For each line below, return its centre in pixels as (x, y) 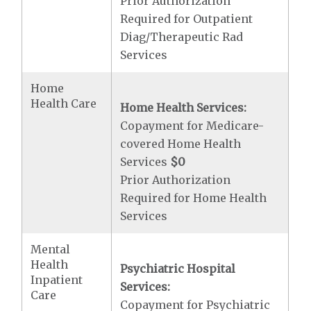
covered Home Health (181, 144)
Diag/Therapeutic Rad (182, 37)
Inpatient (57, 280)
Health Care (64, 103)
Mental (51, 249)
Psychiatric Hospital (178, 269)
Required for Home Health (194, 198)
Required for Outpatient (187, 19)
